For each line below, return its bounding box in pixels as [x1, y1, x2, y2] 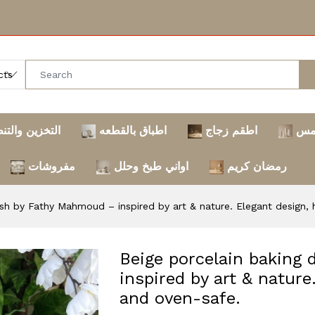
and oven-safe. [120, 288, 240, 308]
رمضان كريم [227, 160, 287, 173]
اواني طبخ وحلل [114, 160, 188, 173]
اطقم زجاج [205, 124, 257, 137]
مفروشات [28, 160, 75, 173]
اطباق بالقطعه [99, 124, 167, 137]
